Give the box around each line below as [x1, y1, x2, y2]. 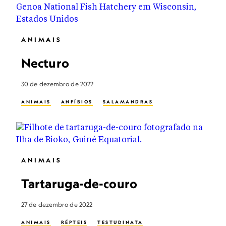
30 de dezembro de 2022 [21, 80, 94, 88]
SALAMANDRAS [102, 99, 153, 104]
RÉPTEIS [61, 219, 87, 225]
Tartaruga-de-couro [21, 176, 137, 191]
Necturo [21, 55, 69, 71]
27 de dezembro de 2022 [21, 201, 93, 208]
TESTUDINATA [97, 219, 143, 225]
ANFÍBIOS [61, 99, 93, 104]
